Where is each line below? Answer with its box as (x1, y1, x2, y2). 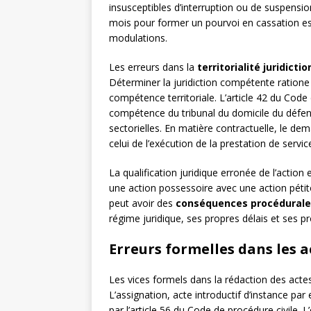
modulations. (109, 31, 167, 45)
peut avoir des (109, 196, 176, 210)
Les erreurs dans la (109, 60, 197, 74)
